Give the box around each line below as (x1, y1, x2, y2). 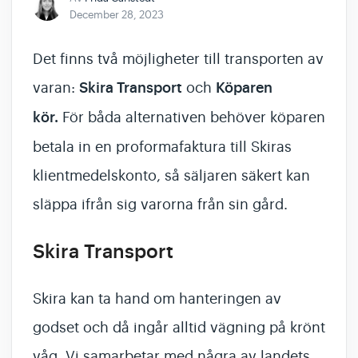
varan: (33, 79, 75, 97)
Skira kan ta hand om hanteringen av (33, 290, 281, 308)
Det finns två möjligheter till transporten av (33, 50, 324, 68)
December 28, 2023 (70, 8, 164, 22)
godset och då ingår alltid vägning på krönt (33, 319, 325, 336)
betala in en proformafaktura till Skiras (33, 138, 292, 156)
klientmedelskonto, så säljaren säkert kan (33, 167, 310, 185)
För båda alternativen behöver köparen (62, 109, 325, 126)
